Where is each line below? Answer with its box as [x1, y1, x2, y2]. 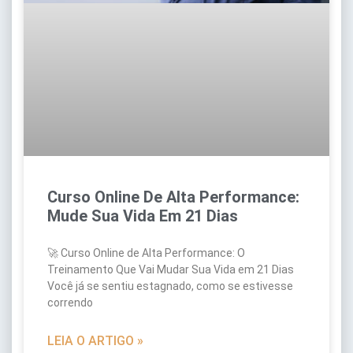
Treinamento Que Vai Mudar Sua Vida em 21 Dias [47, 263, 294, 277]
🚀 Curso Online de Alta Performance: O [47, 247, 245, 260]
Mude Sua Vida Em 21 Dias [47, 206, 238, 226]
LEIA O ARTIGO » [47, 333, 143, 349]
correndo [47, 296, 93, 310]
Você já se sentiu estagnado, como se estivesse [47, 280, 293, 293]
